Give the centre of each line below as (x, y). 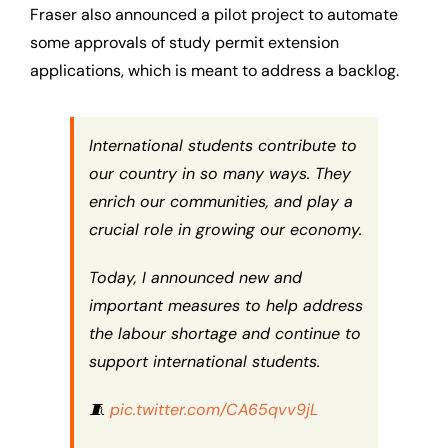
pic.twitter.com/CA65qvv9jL (213, 410)
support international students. (204, 362)
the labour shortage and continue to (224, 334)
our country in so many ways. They (219, 174)
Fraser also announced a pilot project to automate (213, 15)
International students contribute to (222, 146)
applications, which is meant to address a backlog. (214, 71)
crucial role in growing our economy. (225, 230)
